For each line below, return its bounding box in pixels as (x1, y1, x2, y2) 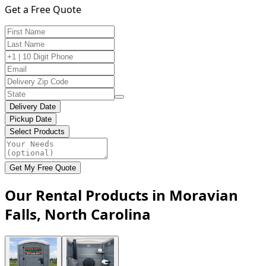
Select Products (9, 126, 65, 136)
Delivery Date (9, 102, 56, 111)
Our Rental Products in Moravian (5, 185, 238, 205)
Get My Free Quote (9, 163, 76, 172)
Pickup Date (9, 114, 52, 123)
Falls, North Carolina (5, 204, 151, 224)
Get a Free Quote (5, 2, 81, 16)
